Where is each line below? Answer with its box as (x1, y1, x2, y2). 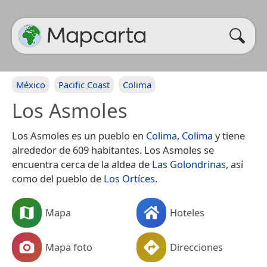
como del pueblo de (12, 172, 104, 185)
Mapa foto (45, 240, 92, 254)
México (16, 79, 45, 91)
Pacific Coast (58, 79, 110, 91)
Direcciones (170, 240, 223, 254)
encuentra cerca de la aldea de (12, 157, 152, 171)
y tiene (213, 129, 245, 142)
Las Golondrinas (152, 157, 226, 171)
